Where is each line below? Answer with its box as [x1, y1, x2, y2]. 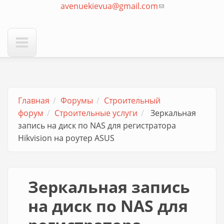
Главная [18, 95, 49, 106]
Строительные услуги [54, 107, 137, 118]
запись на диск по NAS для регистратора [18, 120, 176, 131]
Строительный [104, 95, 160, 106]
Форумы [60, 95, 93, 106]
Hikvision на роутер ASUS [18, 132, 114, 143]
